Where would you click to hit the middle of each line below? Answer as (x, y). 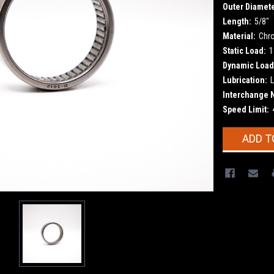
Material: (239, 36)
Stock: (234, 146)
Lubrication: (245, 80)
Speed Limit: (246, 109)
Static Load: (244, 50)
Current (236, 133)
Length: (237, 21)
